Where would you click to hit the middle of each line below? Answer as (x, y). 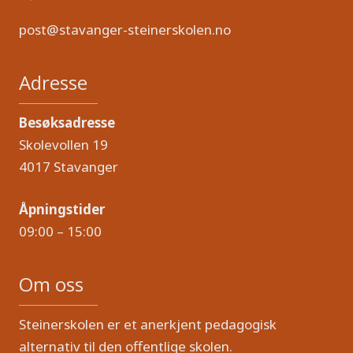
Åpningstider (62, 210)
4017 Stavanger (69, 167)
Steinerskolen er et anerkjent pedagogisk (148, 325)
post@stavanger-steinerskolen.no (125, 30)
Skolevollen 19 (63, 145)
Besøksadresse (67, 123)
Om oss (51, 284)
